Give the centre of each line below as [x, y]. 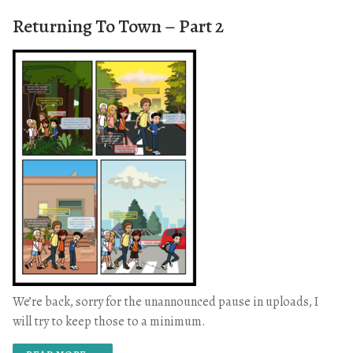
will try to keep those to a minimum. [109, 321]
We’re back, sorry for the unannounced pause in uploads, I [167, 301]
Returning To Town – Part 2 [118, 26]
